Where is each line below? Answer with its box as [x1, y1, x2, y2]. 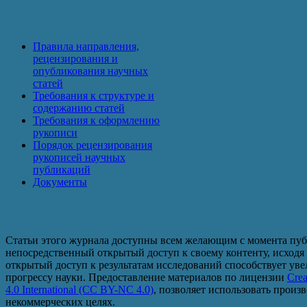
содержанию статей [33, 101, 125, 114]
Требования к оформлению [33, 114, 160, 126]
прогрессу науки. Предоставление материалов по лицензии [5, 271, 287, 283]
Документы [33, 175, 87, 188]
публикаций [33, 163, 90, 175]
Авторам [5, 12, 58, 27]
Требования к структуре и [33, 89, 154, 101]
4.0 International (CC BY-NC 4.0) [5, 283, 153, 295]
